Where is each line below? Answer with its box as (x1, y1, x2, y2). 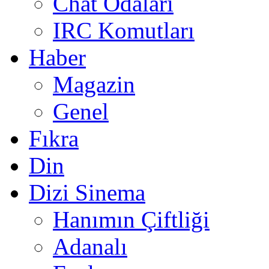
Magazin (53, 71, 135, 97)
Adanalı (53, 234, 127, 259)
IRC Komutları (53, 17, 195, 43)
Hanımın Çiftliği (53, 207, 210, 232)
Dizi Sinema (29, 180, 145, 205)
